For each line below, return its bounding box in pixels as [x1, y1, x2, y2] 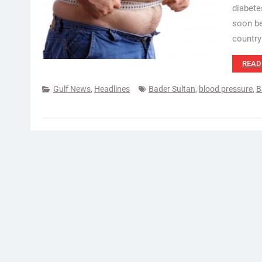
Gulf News [53, 84, 91, 94]
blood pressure [199, 84, 253, 94]
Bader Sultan [149, 84, 195, 94]
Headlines [94, 84, 130, 94]
